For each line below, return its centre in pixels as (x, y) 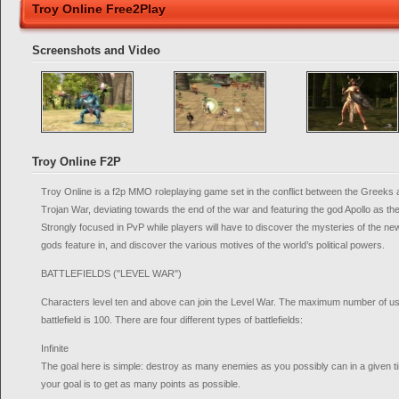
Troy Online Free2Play (99, 9)
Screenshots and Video (96, 50)
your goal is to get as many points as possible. (141, 384)
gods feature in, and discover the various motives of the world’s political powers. (213, 245)
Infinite (55, 348)
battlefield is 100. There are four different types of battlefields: (172, 320)
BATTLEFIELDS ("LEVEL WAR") (111, 273)
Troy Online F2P (77, 162)
